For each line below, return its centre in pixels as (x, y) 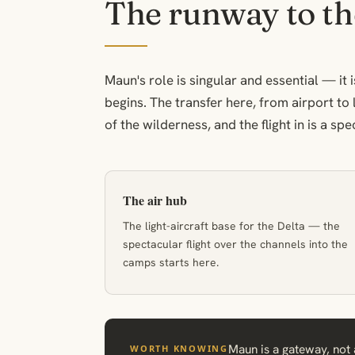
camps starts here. (171, 262)
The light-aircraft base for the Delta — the (231, 226)
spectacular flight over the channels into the (235, 244)
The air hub (155, 200)
